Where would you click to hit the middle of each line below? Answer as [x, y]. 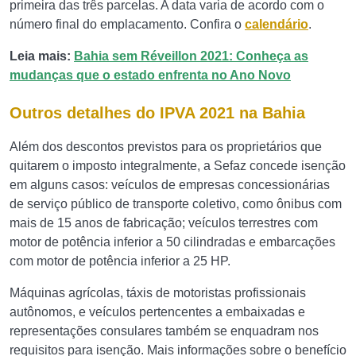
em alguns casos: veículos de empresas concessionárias [170, 185]
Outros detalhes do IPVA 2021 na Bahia [157, 113]
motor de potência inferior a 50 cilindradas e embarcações [172, 242]
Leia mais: [42, 56]
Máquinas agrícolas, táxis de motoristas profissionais [158, 293]
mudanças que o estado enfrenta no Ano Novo [150, 75]
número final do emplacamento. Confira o [127, 24]
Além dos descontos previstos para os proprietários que [166, 147]
